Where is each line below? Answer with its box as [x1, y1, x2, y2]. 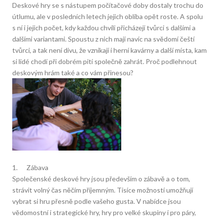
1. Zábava [12, 163, 48, 172]
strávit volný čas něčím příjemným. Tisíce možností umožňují [12, 186, 193, 195]
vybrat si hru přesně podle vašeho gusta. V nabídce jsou [12, 197, 181, 206]
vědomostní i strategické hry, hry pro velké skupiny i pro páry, [12, 208, 196, 217]
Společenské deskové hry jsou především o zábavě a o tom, [12, 175, 190, 183]
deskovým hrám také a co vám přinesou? [12, 68, 133, 77]
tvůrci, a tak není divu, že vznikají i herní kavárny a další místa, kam [12, 46, 207, 54]
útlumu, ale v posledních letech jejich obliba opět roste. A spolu [12, 12, 203, 21]
